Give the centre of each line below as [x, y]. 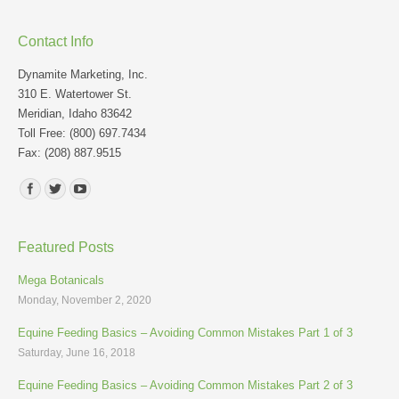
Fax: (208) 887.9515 [69, 153]
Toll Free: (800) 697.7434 [82, 133]
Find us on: [47, 186]
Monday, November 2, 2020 [85, 300]
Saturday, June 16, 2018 [77, 353]
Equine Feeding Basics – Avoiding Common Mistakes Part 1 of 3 [185, 333]
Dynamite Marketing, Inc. [83, 74]
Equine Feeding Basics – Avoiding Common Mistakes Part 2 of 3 [185, 385]
